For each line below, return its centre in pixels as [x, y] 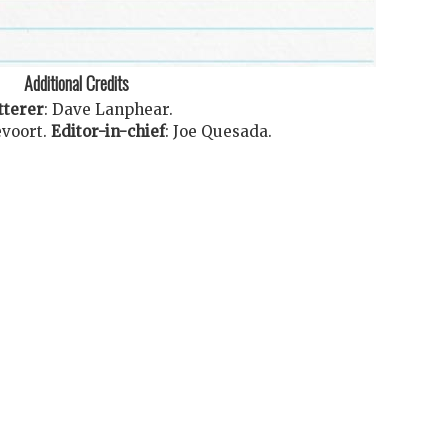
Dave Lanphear [110, 110]
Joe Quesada [220, 132]
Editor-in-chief [107, 132]
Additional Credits [76, 83]
